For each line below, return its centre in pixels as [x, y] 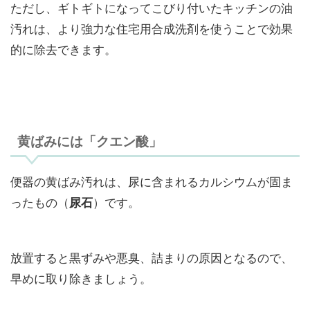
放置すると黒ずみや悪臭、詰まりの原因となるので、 [152, 257]
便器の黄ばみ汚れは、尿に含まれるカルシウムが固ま [152, 181]
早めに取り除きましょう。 [81, 278]
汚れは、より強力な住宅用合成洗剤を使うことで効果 [152, 28]
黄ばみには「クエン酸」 [90, 142]
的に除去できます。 [63, 49]
